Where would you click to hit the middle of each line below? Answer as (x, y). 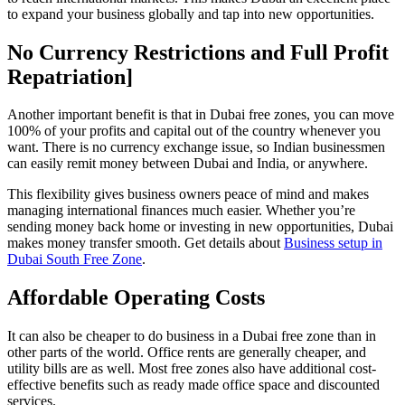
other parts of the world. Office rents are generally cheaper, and (187, 353)
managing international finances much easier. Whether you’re (181, 211)
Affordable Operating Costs (136, 298)
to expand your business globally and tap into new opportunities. (191, 14)
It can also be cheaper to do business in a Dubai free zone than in (192, 336)
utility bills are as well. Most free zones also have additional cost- (192, 369)
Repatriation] (70, 76)
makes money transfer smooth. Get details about (146, 243)
